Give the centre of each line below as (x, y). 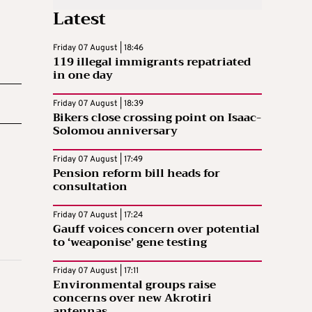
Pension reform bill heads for (136, 173)
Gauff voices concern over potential (156, 229)
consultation (90, 186)
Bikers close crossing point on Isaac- (157, 117)
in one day (83, 75)
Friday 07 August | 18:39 (98, 103)
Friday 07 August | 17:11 (96, 271)
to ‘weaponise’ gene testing (130, 242)
